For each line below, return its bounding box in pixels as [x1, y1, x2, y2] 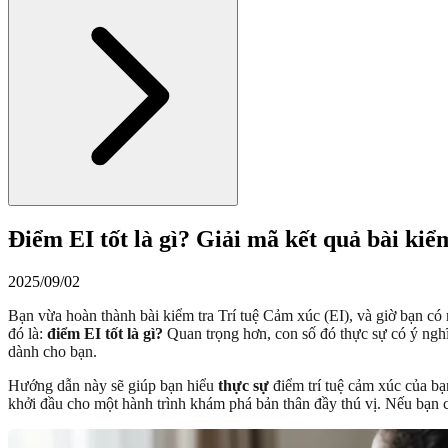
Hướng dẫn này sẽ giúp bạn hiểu [8, 376, 218, 394]
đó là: [8, 324, 47, 342]
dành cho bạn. [8, 342, 97, 360]
